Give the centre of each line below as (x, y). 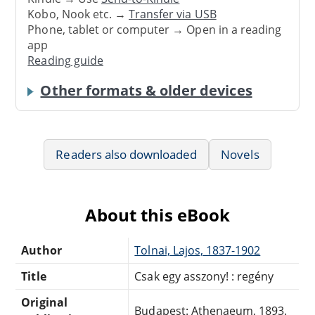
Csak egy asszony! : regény (204, 276)
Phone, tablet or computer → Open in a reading (155, 30)
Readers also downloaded (127, 154)
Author (41, 250)
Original (44, 302)
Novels (240, 154)
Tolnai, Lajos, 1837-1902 (198, 250)
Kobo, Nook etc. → (78, 14)
